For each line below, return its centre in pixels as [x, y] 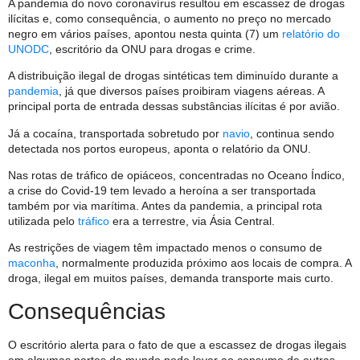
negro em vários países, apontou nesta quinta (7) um [145, 33]
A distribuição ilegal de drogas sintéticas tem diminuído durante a [173, 76]
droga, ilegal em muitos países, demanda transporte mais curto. [171, 278]
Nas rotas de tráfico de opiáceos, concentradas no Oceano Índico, [176, 176]
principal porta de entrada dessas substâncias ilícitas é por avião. [174, 106]
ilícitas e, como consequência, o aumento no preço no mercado [170, 18]
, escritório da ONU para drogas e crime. [152, 49]
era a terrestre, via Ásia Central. [192, 221]
